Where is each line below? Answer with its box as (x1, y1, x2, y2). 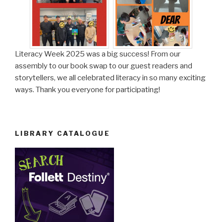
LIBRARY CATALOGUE (15, 129, 111, 138)
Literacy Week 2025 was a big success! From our (15, 49, 180, 58)
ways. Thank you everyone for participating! (15, 85, 160, 94)
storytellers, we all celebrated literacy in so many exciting (15, 73, 206, 82)
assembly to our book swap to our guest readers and (15, 61, 192, 70)
